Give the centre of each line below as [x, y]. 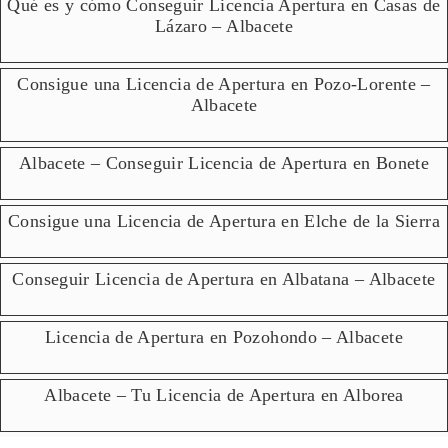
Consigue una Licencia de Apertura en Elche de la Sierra [224, 221]
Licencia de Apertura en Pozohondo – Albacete [224, 337]
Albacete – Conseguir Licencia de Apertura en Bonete [224, 163]
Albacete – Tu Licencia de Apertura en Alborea [224, 395]
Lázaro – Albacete [224, 26]
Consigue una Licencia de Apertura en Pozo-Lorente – [224, 84]
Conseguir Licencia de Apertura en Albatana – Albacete [224, 279]
